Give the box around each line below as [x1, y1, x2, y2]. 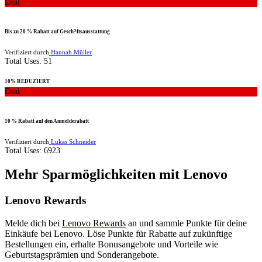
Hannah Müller [49, 48, 92, 56]
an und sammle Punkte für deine [126, 218, 247, 229]
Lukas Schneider [49, 137, 96, 145]
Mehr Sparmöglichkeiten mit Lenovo [5, 167, 227, 182]
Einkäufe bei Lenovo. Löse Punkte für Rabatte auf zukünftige [5, 229, 232, 239]
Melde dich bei [5, 218, 62, 229]
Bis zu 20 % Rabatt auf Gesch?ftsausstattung [5, 29, 110, 35]
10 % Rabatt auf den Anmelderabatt [5, 118, 89, 125]
